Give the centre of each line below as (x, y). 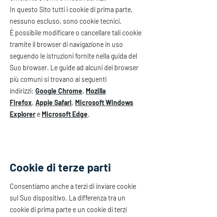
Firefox (21, 102)
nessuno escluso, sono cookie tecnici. (66, 21)
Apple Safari (54, 102)
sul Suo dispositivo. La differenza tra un (68, 198)
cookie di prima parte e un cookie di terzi (68, 209)
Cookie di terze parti (60, 167)
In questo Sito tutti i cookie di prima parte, (71, 9)
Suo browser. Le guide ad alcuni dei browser (74, 68)
